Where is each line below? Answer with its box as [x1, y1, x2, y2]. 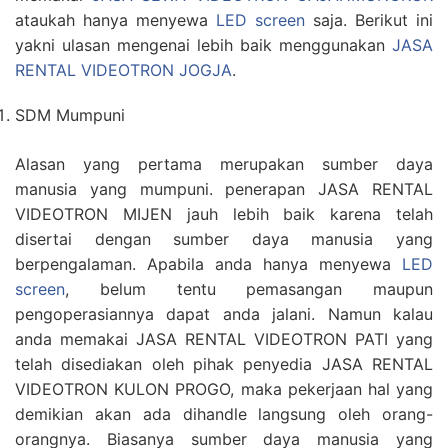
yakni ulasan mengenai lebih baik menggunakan [15, 35, 392, 55]
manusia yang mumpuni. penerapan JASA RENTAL [15, 179, 433, 199]
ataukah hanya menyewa [15, 10, 216, 30]
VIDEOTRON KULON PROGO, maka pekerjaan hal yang [15, 379, 433, 399]
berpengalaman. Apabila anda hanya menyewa [15, 254, 402, 274]
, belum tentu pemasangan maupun [65, 279, 433, 299]
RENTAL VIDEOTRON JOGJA [15, 60, 232, 80]
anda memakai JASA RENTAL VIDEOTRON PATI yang [15, 329, 433, 349]
